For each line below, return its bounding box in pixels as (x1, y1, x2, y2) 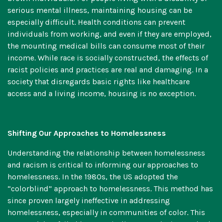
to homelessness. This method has (88, 184, 213, 194)
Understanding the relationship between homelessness (7, 148, 205, 158)
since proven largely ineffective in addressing (7, 196, 170, 206)
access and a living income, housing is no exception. (7, 89, 198, 99)
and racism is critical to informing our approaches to (7, 160, 198, 170)
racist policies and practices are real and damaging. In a (7, 65, 208, 75)
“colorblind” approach (7, 184, 88, 194)
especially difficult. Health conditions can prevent (7, 17, 185, 27)
